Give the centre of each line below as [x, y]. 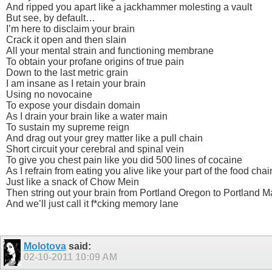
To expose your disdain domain [73, 105]
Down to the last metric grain [67, 72]
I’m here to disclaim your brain [70, 29]
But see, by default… [51, 18]
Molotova [45, 246]
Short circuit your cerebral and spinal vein [95, 149]
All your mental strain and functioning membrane [110, 50]
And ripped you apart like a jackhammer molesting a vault [129, 7]
